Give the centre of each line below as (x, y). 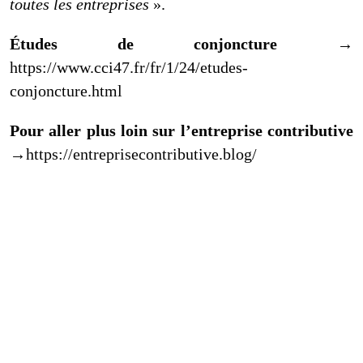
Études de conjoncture (173, 43)
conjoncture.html (66, 90)
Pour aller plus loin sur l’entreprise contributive (181, 130)
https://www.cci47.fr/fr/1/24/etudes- (129, 67)
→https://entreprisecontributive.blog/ (133, 154)
